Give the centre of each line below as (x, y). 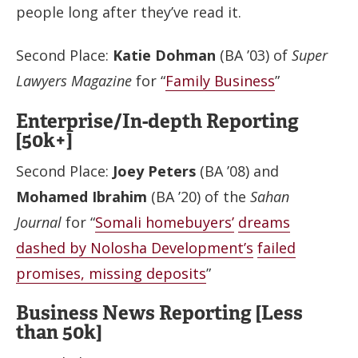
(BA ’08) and (239, 171)
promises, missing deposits (111, 273)
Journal (39, 222)
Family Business (220, 81)
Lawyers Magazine (74, 81)
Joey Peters (156, 171)
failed (276, 247)
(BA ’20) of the (199, 196)
